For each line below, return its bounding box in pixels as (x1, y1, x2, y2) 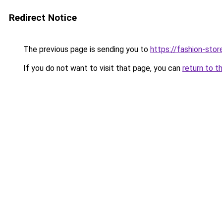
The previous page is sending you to (21, 45, 150, 54)
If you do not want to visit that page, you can (21, 63, 182, 73)
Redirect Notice (9, 12, 77, 23)
